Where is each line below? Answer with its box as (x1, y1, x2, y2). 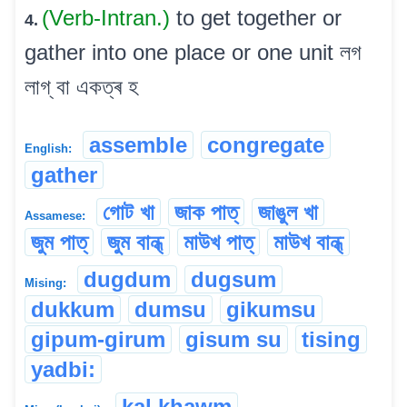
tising (302, 326, 361, 352)
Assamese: (25, 208, 85, 223)
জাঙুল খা (258, 199, 318, 224)
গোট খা (103, 199, 154, 224)
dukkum (31, 296, 114, 322)
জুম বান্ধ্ (107, 229, 164, 254)
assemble (89, 132, 187, 157)
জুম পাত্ (31, 229, 87, 254)
